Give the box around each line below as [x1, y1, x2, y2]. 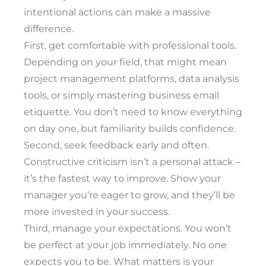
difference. [24, 23, 74, 35]
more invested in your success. [24, 206, 170, 218]
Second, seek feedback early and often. [24, 140, 209, 151]
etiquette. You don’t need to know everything [24, 106, 242, 118]
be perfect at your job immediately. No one [24, 239, 227, 251]
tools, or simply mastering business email [24, 90, 219, 102]
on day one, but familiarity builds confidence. [24, 123, 236, 135]
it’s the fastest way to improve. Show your [24, 173, 221, 185]
